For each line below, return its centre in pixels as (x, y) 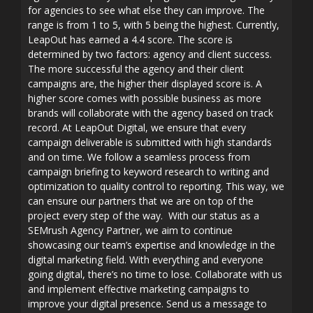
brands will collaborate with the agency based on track (151, 113)
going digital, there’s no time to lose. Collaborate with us (155, 274)
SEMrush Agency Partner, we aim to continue (130, 230)
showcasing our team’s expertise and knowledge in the (152, 245)
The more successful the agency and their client (136, 69)
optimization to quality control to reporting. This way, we (156, 186)
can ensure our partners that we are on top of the (141, 201)
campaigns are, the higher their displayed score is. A (145, 83)
